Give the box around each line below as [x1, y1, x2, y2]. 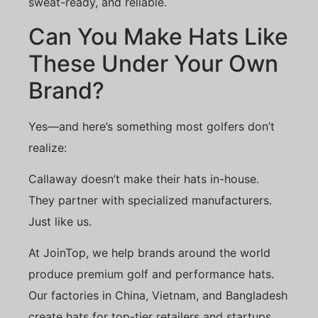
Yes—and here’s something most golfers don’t [28, 119, 275, 133]
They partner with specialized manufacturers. [28, 193, 272, 208]
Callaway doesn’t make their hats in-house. [28, 172, 259, 187]
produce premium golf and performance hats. [28, 267, 274, 282]
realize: [28, 140, 67, 155]
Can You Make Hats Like [28, 22, 288, 50]
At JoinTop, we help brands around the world [28, 246, 270, 261]
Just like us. [28, 214, 92, 229]
